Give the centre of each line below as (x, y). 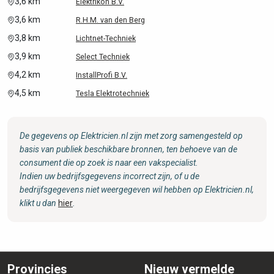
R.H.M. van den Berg (110, 20)
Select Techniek (103, 57)
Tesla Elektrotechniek (113, 94)
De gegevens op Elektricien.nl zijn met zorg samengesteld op (131, 136)
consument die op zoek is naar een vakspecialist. (109, 163)
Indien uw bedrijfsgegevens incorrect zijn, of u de (109, 176)
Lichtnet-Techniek (106, 39)
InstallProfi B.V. (102, 75)
